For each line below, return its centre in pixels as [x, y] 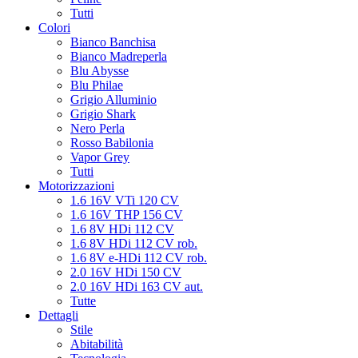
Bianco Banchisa [113, 42]
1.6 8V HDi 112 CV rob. [134, 243]
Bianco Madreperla [119, 56]
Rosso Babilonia [112, 143]
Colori [54, 28]
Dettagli [58, 315]
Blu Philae [97, 85]
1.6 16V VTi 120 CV [125, 200]
